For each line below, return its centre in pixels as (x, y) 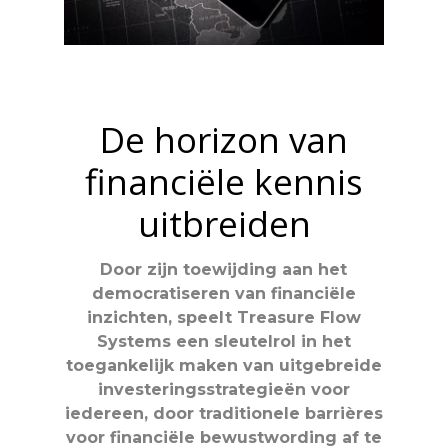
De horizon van (224, 139)
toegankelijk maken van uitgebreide (223, 365)
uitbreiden (224, 223)
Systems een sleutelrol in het (223, 341)
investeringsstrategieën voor (223, 389)
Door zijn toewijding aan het (224, 269)
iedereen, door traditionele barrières (223, 413)
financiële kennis (224, 181)
